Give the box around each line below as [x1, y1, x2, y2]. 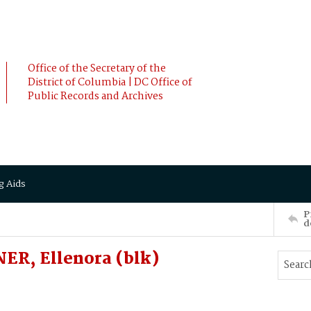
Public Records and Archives [28, 88, 163, 105]
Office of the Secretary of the [28, 60, 166, 77]
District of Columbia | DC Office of [28, 74, 192, 91]
